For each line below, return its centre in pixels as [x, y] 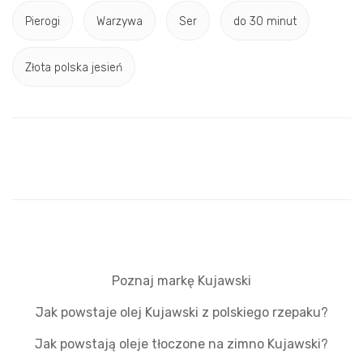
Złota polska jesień [74, 67]
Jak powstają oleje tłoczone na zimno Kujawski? [181, 344]
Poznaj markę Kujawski [181, 281]
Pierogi [43, 21]
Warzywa [120, 21]
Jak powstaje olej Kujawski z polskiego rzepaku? [181, 313]
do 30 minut [265, 21]
